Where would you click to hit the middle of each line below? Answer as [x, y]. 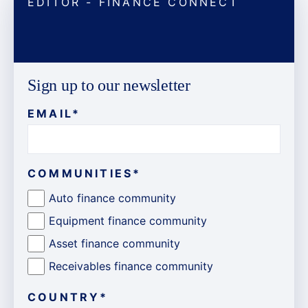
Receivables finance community [131, 266]
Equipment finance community [128, 220]
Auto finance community [112, 198]
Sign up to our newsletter [109, 85]
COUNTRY [64, 297]
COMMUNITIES [80, 173]
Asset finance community [114, 243]
